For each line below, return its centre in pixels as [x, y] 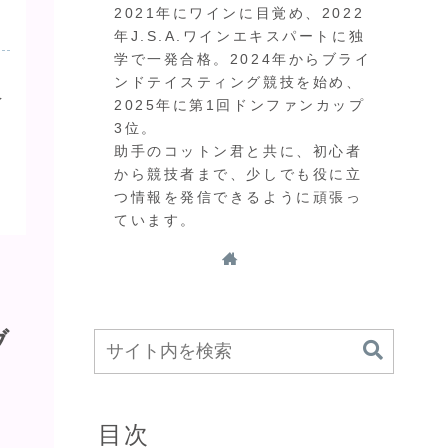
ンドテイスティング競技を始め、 [238, 81]
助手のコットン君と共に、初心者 [238, 150]
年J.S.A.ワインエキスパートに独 [240, 35]
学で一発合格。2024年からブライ [243, 58]
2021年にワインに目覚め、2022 [239, 12]
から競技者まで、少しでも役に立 [238, 173]
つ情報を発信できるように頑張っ [238, 196]
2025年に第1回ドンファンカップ [240, 104]
